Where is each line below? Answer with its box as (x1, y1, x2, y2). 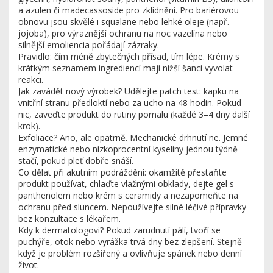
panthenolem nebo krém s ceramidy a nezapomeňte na (18, 190, 238, 201)
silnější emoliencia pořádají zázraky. (18, 39, 159, 51)
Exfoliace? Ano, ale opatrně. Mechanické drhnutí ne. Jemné (18, 132, 248, 143)
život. (18, 259, 39, 271)
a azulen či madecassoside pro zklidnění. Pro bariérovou (18, 4, 239, 16)
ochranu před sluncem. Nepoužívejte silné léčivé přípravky (18, 201, 246, 213)
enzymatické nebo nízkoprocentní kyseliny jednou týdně (18, 143, 238, 155)
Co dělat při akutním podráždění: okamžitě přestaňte (18, 166, 227, 178)
